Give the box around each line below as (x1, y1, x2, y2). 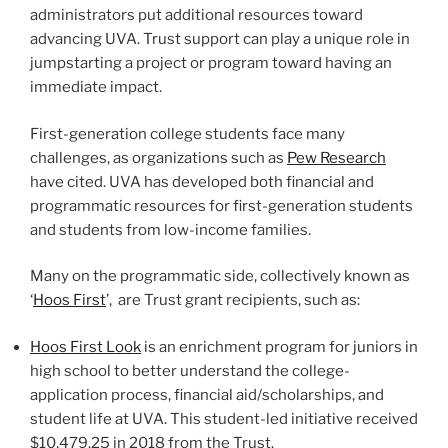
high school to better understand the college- (30, 361, 350, 380)
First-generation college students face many (30, 124, 345, 143)
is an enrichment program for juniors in (141, 337, 418, 356)
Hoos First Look (30, 337, 141, 356)
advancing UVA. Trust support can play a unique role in (30, 30, 410, 49)
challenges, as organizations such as (30, 148, 287, 167)
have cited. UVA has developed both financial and (30, 172, 374, 191)
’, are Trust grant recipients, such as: (106, 291, 360, 310)
